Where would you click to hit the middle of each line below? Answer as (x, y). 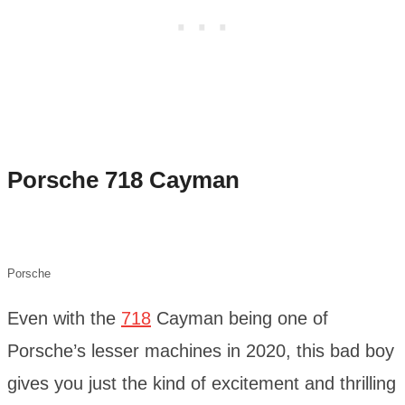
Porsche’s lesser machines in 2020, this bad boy (201, 350)
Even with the (64, 318)
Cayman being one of (240, 318)
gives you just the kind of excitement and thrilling (202, 383)
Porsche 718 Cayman (123, 180)
